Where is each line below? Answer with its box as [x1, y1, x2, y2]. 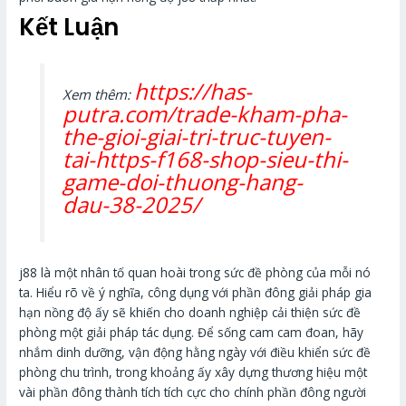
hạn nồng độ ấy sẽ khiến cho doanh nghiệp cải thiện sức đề [19, 304, 362, 322]
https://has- [133, 75, 252, 106]
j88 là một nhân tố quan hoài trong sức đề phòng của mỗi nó [19, 264, 372, 282]
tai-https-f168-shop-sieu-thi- [62, 143, 348, 174]
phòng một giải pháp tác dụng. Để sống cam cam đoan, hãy [19, 324, 364, 342]
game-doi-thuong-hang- [62, 166, 303, 197]
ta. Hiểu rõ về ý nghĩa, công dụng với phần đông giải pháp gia [19, 284, 372, 302]
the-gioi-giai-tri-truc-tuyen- [62, 121, 331, 151]
